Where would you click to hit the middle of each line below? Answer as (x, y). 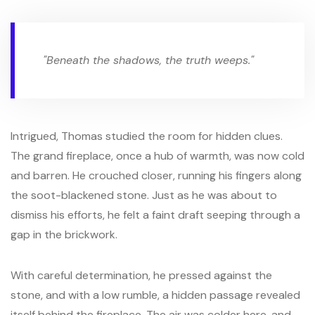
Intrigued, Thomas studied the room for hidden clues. (147, 136)
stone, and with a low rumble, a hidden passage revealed (155, 295)
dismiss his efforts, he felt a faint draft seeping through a (155, 215)
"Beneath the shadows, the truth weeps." (148, 60)
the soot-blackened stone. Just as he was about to (144, 195)
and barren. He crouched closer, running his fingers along (156, 175)
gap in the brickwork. (64, 234)
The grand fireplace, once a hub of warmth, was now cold (157, 156)
